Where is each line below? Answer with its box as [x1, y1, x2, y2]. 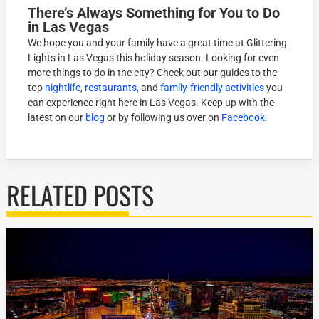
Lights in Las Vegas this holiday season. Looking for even [28, 52, 280, 64]
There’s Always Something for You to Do [28, 4, 281, 22]
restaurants [85, 82, 137, 94]
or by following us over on [105, 112, 222, 124]
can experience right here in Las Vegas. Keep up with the [28, 97, 275, 109]
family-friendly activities [160, 82, 265, 94]
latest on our [28, 112, 86, 124]
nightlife [45, 82, 81, 94]
